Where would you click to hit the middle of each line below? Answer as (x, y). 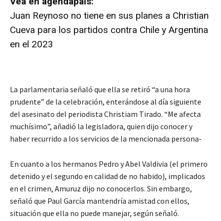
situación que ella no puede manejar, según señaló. (94, 213)
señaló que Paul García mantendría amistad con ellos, (100, 201)
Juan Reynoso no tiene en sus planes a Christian (109, 15)
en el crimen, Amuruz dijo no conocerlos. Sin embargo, (101, 188)
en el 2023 (32, 44)
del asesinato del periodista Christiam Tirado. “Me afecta (105, 114)
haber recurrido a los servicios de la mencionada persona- (106, 138)
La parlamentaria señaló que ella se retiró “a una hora (100, 89)
